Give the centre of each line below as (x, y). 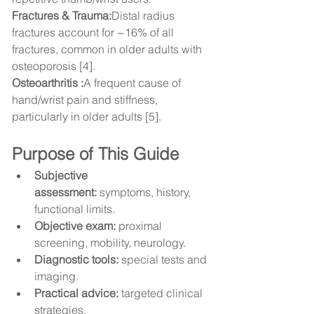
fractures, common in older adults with (108, 49)
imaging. (56, 277)
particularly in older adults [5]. (87, 117)
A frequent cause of (134, 83)
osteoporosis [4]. (54, 66)
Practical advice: (76, 293)
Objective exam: (75, 226)
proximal (140, 226)
